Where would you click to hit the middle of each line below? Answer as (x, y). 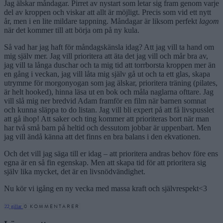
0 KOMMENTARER (52, 206)
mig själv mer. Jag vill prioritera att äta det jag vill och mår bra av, (106, 56)
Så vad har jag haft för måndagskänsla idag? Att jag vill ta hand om (109, 47)
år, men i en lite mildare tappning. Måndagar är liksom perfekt (102, 21)
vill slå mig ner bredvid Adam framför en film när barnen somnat (105, 101)
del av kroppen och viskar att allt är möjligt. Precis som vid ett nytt (108, 12)
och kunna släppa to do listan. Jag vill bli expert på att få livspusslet (109, 110)
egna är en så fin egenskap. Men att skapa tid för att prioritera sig (105, 162)
